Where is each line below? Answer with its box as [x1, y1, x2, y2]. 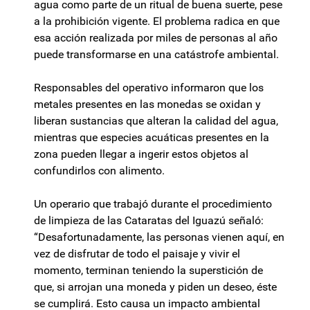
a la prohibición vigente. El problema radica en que [34, 15, 280, 28]
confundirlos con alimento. [34, 164, 165, 178]
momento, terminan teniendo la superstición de [34, 264, 263, 277]
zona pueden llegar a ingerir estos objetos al [34, 147, 248, 161]
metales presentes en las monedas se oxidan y [34, 98, 261, 111]
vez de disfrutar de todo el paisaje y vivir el [34, 247, 240, 261]
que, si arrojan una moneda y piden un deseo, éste [34, 280, 277, 294]
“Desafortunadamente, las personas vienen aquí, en [34, 230, 284, 244]
